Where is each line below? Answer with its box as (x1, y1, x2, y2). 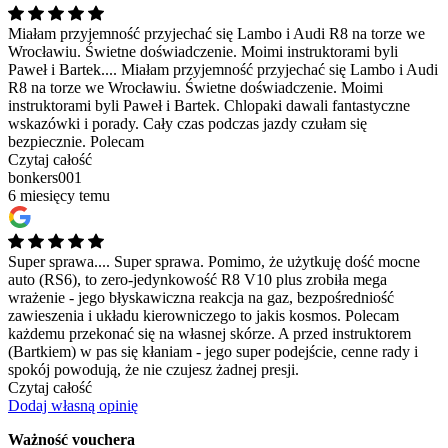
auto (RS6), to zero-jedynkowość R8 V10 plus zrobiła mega (8, 270, 387, 288)
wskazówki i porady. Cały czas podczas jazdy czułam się (8, 114, 367, 132)
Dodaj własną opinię (8, 396, 138, 414)
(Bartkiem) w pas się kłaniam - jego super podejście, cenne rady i (8, 342, 418, 360)
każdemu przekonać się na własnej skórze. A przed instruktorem (8, 324, 411, 342)
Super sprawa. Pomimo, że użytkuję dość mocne (114, 252, 420, 270)
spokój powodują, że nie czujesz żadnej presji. (8, 360, 299, 378)
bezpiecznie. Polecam (8, 132, 144, 150)
